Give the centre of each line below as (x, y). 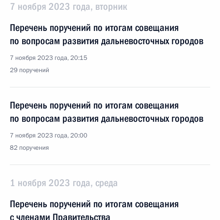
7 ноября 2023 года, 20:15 (49, 58)
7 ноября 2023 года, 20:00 (49, 136)
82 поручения (29, 148)
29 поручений (29, 70)
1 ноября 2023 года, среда (64, 183)
